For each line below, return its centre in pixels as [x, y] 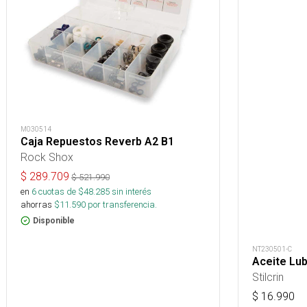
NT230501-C [272, 249]
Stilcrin [268, 277]
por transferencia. [121, 205]
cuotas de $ [60, 192]
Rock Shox [47, 157]
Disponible [54, 221]
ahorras [36, 205]
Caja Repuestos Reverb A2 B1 [97, 142]
